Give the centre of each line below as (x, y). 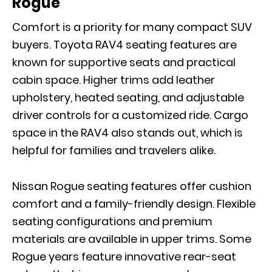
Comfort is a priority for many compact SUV (132, 27)
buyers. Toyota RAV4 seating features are (124, 45)
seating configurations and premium (112, 222)
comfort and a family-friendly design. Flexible (134, 204)
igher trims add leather (153, 80)
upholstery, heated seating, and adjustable (128, 98)
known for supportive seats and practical (124, 63)
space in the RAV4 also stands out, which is (127, 133)
